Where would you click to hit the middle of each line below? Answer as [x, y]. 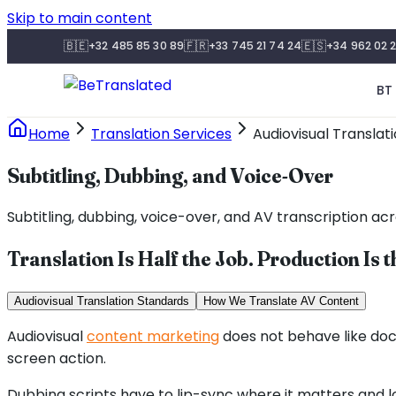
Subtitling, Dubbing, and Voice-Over [170, 175]
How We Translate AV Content [281, 301]
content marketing [153, 336]
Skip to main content [80, 18]
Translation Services [161, 134]
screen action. [57, 358]
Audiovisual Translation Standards [102, 301]
